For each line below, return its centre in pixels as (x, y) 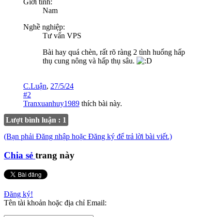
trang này (55, 155)
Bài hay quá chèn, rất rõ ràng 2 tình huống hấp (114, 52)
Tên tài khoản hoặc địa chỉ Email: (55, 203)
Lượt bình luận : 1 (36, 120)
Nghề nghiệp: (44, 27)
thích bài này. (101, 103)
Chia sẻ (20, 155)
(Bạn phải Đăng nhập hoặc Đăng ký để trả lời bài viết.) (88, 136)
